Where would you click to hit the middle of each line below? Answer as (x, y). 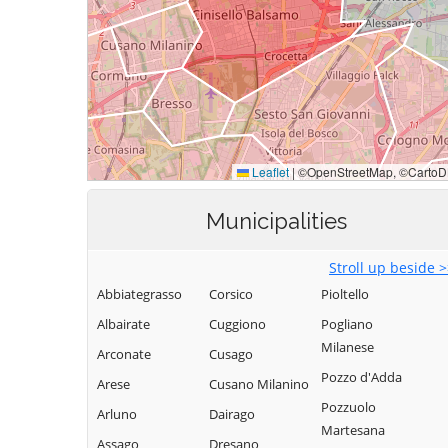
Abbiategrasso (139, 294)
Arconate (124, 354)
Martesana (353, 430)
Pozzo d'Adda (361, 377)
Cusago (231, 354)
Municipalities (276, 221)
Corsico (231, 294)
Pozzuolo (348, 407)
